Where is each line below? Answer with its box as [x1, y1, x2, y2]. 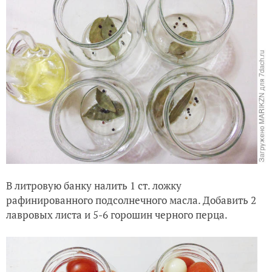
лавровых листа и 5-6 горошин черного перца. [6, 207, 228, 222]
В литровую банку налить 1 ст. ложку [6, 178, 182, 192]
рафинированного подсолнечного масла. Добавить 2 [6, 192, 256, 207]
